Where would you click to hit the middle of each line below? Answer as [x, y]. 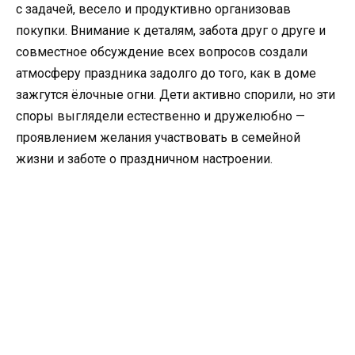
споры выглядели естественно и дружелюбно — [160, 116]
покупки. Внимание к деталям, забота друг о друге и [171, 31]
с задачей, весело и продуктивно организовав [153, 10]
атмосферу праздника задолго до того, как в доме [166, 74]
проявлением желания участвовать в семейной [158, 138]
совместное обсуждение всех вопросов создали [162, 52]
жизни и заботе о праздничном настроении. [144, 159]
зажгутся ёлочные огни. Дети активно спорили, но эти [176, 95]
